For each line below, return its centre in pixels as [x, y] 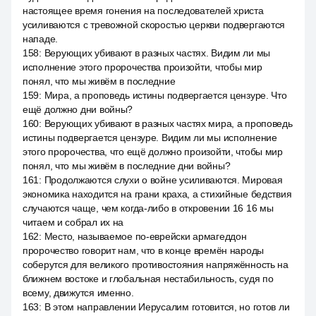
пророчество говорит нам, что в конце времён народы [144, 250]
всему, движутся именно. [78, 293]
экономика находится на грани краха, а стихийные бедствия [157, 194]
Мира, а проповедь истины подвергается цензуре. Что [165, 95]
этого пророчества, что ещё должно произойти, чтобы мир [153, 152]
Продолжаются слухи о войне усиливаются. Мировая [163, 180]
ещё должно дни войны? [78, 109]
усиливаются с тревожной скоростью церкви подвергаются [154, 25]
